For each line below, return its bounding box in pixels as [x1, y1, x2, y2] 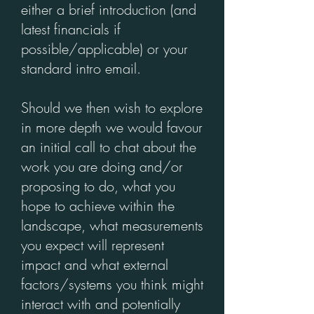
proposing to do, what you [21, 177, 175, 196]
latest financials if [21, 20, 121, 39]
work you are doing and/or [21, 157, 183, 176]
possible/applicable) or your [21, 39, 188, 58]
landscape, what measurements [21, 216, 203, 235]
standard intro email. [21, 59, 145, 78]
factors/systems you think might [21, 275, 203, 294]
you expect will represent [21, 235, 164, 254]
